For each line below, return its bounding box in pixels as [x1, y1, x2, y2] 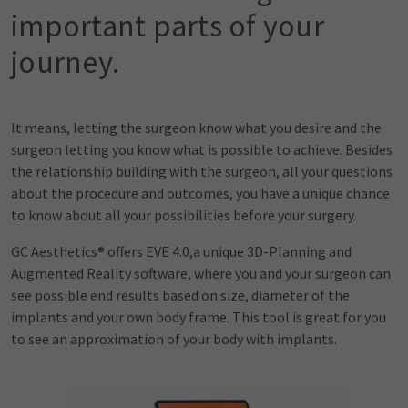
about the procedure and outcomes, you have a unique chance [11, 184, 390, 203]
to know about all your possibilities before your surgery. [11, 206, 356, 225]
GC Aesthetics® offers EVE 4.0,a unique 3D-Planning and [11, 242, 352, 261]
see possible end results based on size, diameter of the [11, 286, 350, 305]
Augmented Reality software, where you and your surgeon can [11, 264, 391, 283]
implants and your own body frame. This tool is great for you [11, 308, 386, 327]
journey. [11, 43, 119, 82]
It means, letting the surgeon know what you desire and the [11, 118, 382, 138]
